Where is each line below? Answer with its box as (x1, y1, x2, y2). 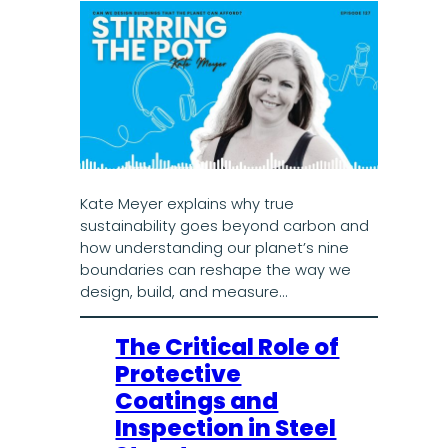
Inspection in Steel (115, 412, 337, 445)
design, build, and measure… (79, 281, 287, 302)
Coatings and (115, 385, 279, 418)
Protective (115, 358, 242, 391)
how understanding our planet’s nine (79, 237, 349, 258)
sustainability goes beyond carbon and (79, 215, 369, 236)
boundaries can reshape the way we (79, 259, 351, 280)
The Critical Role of (115, 331, 340, 364)
